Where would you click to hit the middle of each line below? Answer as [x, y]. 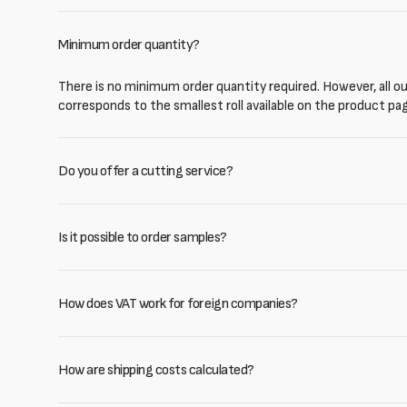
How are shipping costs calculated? [156, 370]
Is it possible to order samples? [143, 237]
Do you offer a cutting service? [146, 171]
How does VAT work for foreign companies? [178, 303]
